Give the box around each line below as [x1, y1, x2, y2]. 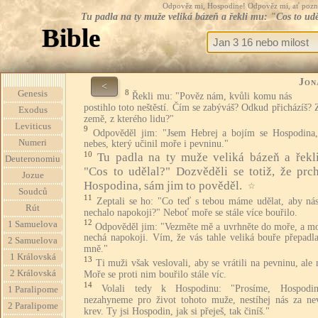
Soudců [18, 187, 48, 197]
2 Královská [9, 268, 56, 278]
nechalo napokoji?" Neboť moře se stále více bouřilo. [84, 207, 297, 218]
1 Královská [9, 252, 56, 262]
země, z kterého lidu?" [84, 113, 174, 124]
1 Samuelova [8, 219, 57, 229]
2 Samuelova [8, 236, 57, 246]
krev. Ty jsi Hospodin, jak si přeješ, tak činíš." [84, 305, 270, 317]
